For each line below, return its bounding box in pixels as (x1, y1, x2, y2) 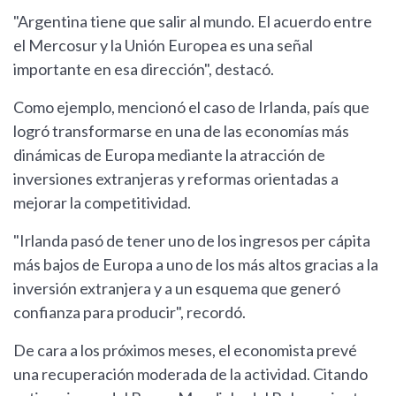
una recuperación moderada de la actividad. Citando (13, 364, 368, 385)
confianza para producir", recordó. (13, 302, 246, 323)
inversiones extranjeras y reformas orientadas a (13, 169, 339, 189)
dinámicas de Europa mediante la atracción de (13, 145, 325, 165)
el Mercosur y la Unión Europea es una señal (13, 35, 313, 56)
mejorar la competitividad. (13, 193, 191, 213)
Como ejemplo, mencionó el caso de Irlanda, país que (13, 97, 369, 118)
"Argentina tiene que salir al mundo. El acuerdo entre (13, 11, 372, 32)
